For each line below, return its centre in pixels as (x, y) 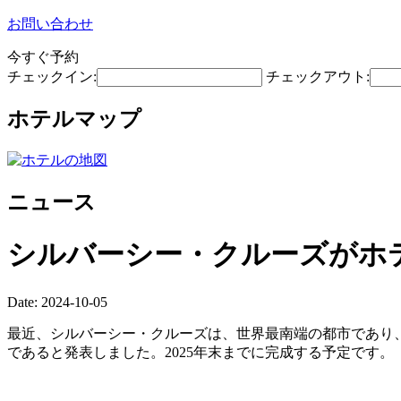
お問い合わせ (50, 24)
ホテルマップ (74, 119)
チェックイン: (52, 77)
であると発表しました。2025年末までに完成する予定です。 (200, 352)
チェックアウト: (318, 77)
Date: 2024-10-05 (57, 302)
